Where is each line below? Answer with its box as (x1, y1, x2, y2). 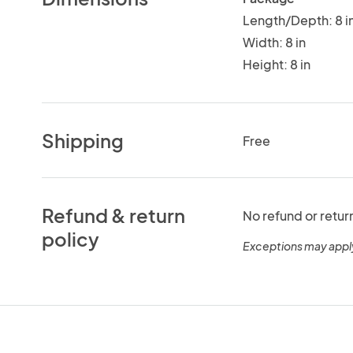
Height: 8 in (242, 55, 310, 72)
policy (42, 226, 100, 251)
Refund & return (42, 203, 186, 227)
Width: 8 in (242, 33, 306, 50)
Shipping (42, 128, 124, 152)
